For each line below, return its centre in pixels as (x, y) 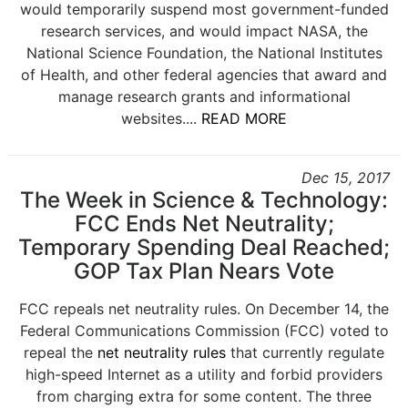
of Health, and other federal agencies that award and (204, 75)
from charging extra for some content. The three (204, 396)
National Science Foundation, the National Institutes (204, 53)
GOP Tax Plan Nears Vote (204, 271)
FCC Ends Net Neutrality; (204, 224)
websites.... (161, 118)
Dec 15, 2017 (346, 178)
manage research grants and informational (204, 97)
